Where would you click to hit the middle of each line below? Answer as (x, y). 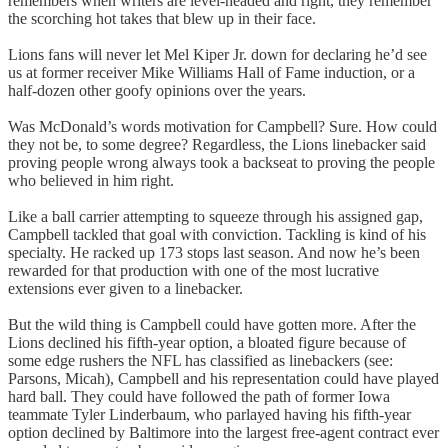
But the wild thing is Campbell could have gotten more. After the (212, 324)
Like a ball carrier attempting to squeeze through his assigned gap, (215, 216)
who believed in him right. (91, 180)
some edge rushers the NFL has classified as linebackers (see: (200, 360)
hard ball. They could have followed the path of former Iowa (199, 396)
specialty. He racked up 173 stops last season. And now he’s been (214, 252)
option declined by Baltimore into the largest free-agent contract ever (223, 432)
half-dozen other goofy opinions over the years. (157, 90)
